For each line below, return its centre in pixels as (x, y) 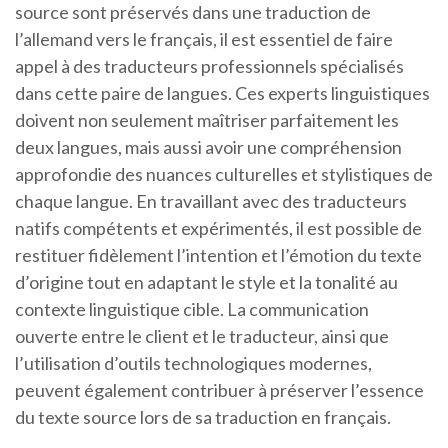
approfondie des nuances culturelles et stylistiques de (224, 174)
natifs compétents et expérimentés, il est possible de (218, 228)
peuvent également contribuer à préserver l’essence (219, 390)
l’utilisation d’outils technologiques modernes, (193, 363)
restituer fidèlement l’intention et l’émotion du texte (218, 255)
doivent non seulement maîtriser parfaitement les (207, 120)
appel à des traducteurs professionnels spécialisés (209, 66)
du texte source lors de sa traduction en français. (203, 417)
